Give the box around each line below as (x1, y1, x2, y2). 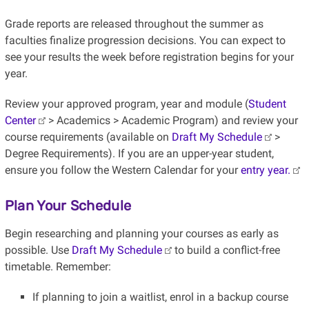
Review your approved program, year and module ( (4, 97, 248, 111)
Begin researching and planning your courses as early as (4, 227, 279, 241)
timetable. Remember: (4, 260, 111, 274)
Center (4, 114, 36, 128)
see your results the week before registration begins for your (4, 50, 294, 64)
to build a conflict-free (171, 243, 280, 257)
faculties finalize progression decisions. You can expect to (4, 34, 286, 48)
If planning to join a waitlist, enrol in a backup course (32, 290, 288, 304)
